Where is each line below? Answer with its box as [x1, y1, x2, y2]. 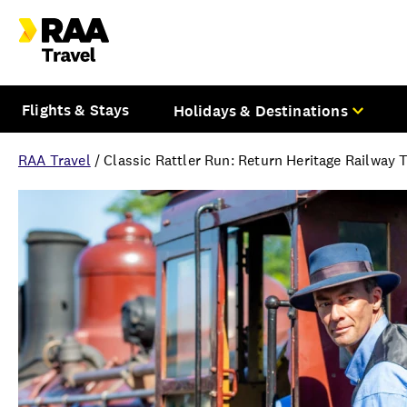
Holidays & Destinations [173, 100, 348, 121]
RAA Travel [18, 150, 91, 170]
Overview [18, 344, 149, 382]
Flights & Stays [22, 99, 130, 120]
